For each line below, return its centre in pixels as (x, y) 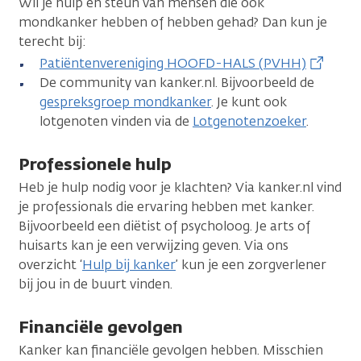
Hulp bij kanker (129, 264)
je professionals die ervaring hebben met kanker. (166, 206)
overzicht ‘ (50, 264)
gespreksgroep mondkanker (125, 102)
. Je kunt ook (249, 102)
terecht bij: (52, 41)
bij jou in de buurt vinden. (95, 284)
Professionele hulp (95, 164)
